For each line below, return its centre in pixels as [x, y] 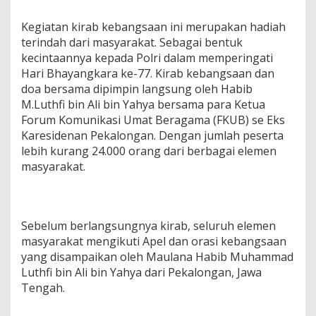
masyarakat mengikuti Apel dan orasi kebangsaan [154, 242]
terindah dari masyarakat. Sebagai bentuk [132, 43]
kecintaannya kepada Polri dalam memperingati [147, 58]
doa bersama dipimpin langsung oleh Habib [137, 89]
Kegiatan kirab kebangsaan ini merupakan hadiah [153, 27]
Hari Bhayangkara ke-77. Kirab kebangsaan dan [148, 74]
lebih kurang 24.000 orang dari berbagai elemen [149, 151]
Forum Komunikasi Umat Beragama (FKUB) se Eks [153, 120]
